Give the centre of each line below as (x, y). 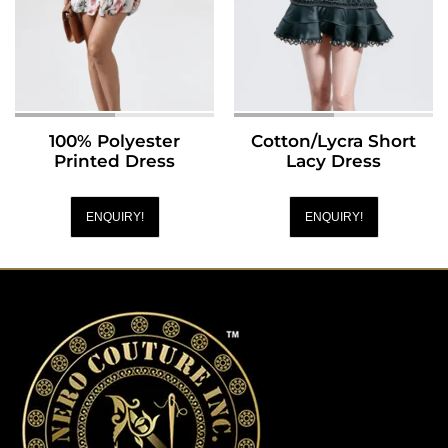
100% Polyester (114, 140)
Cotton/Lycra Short (333, 140)
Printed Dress (114, 160)
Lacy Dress (333, 160)
